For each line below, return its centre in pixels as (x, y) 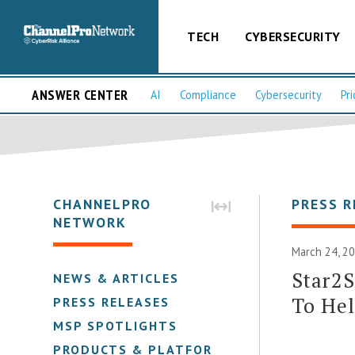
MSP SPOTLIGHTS (116, 325)
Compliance (208, 95)
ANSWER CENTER (80, 95)
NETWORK (90, 222)
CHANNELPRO (103, 204)
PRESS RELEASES (112, 302)
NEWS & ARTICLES (116, 278)
